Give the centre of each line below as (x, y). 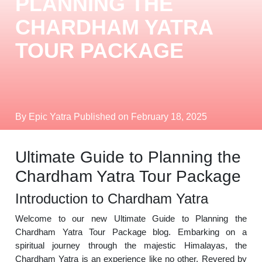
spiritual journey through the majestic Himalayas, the (131, 245)
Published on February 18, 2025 (141, 117)
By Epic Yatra (45, 117)
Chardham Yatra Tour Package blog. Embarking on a (131, 232)
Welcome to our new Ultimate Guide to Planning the (131, 218)
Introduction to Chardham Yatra (112, 199)
